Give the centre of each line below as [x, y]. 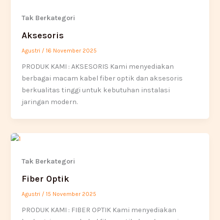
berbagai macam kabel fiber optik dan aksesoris [102, 78]
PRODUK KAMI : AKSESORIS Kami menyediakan [98, 66]
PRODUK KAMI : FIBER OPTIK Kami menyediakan [99, 210]
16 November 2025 [71, 50]
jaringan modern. [50, 102]
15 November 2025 [71, 194]
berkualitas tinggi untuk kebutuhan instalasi [96, 90]
